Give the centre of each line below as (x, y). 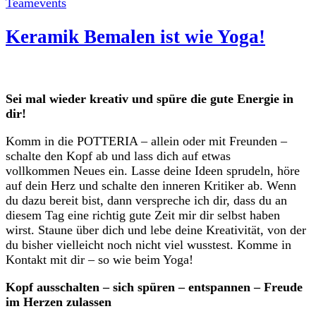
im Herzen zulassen (59, 302)
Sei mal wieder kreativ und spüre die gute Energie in (150, 98)
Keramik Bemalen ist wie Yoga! (135, 37)
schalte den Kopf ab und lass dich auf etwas (118, 156)
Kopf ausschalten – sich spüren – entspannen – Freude (154, 287)
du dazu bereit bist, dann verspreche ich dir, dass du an (146, 200)
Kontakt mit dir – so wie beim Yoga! (99, 259)
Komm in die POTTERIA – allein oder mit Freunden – (146, 141)
